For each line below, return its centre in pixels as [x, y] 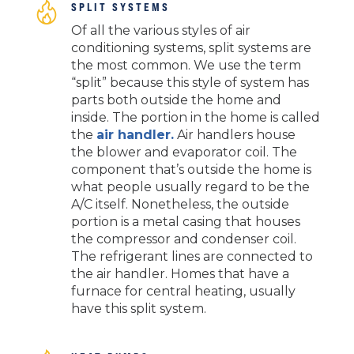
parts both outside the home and [176, 100]
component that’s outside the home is [191, 170]
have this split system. [138, 309]
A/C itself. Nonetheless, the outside [180, 205]
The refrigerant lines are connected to [192, 257]
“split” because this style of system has [190, 83]
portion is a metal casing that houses [185, 222]
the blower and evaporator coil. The [184, 153]
